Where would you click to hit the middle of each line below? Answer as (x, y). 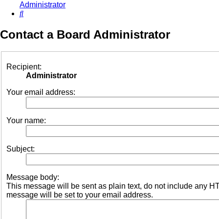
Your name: (26, 120)
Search (35, 13)
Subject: (21, 149)
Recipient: (24, 66)
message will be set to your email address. (80, 195)
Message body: (33, 177)
